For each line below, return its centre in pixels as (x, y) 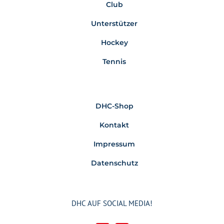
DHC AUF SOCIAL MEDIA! (112, 203)
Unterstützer (114, 23)
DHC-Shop (114, 106)
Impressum (114, 144)
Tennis (114, 61)
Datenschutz (114, 163)
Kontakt (114, 125)
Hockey (114, 42)
